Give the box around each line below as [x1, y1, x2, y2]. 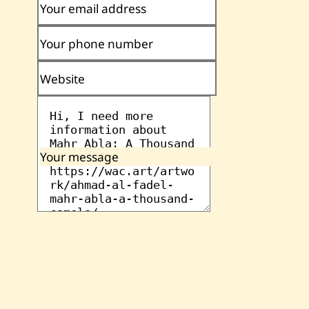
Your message [39, 148, 119, 165]
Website [39, 70, 85, 87]
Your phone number [39, 35, 153, 52]
